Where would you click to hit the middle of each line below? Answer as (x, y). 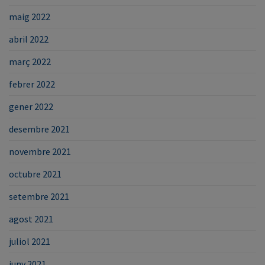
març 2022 (30, 61)
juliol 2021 (30, 241)
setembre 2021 (39, 196)
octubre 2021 (35, 174)
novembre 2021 (40, 151)
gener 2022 (31, 106)
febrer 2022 (32, 84)
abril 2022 (29, 39)
